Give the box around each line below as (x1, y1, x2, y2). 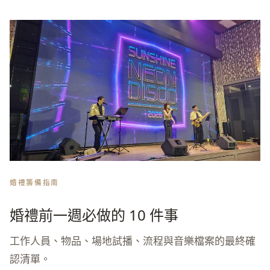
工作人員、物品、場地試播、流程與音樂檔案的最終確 (10, 233, 256, 248)
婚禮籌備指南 (10, 177, 59, 187)
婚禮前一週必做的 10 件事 (10, 204, 178, 225)
